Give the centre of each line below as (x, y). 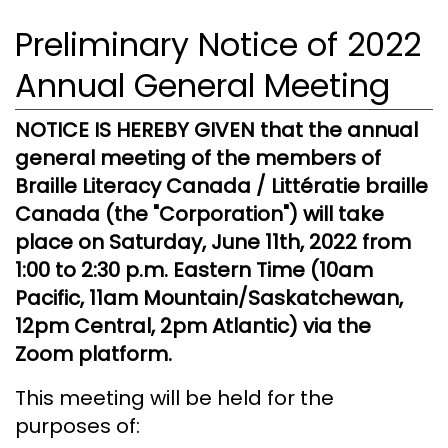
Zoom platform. (93, 354)
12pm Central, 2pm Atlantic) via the (193, 326)
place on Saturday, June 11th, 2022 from (213, 242)
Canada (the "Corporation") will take (199, 214)
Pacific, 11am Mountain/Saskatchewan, (209, 298)
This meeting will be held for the (174, 398)
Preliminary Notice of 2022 (218, 44)
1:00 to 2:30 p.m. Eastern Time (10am (194, 270)
